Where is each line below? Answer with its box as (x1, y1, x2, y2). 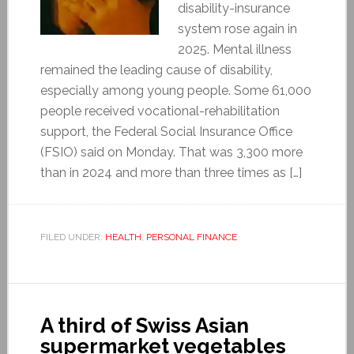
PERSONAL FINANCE (145, 231, 237, 243)
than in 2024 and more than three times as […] (40, 164, 302, 180)
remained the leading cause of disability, (40, 62, 273, 77)
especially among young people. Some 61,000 (40, 82, 311, 98)
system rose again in (177, 21, 297, 36)
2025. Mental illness (177, 41, 292, 57)
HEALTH (104, 231, 141, 243)
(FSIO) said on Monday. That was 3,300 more (40, 144, 303, 160)
